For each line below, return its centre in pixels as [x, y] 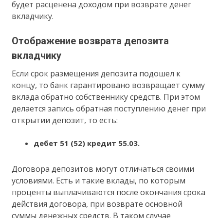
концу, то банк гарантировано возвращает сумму [109, 85]
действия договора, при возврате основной [97, 204]
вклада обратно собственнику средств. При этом [106, 97]
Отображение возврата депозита [91, 41]
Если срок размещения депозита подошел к [96, 73]
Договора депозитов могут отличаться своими [103, 169]
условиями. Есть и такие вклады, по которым [99, 180]
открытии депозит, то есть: [65, 120]
